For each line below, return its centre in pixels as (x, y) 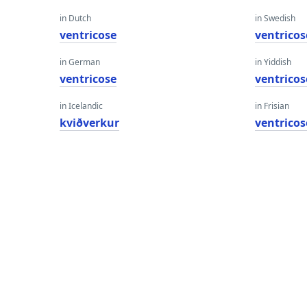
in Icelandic (81, 106)
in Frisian (272, 106)
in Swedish (275, 18)
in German (80, 62)
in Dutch (75, 18)
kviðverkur (89, 123)
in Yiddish (273, 62)
